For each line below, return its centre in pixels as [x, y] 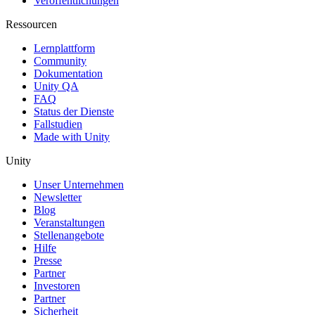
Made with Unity [72, 137]
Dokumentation [68, 74]
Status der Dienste [74, 112]
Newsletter [58, 198]
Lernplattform [64, 49]
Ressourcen [31, 25]
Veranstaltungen [69, 223]
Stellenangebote [69, 236]
